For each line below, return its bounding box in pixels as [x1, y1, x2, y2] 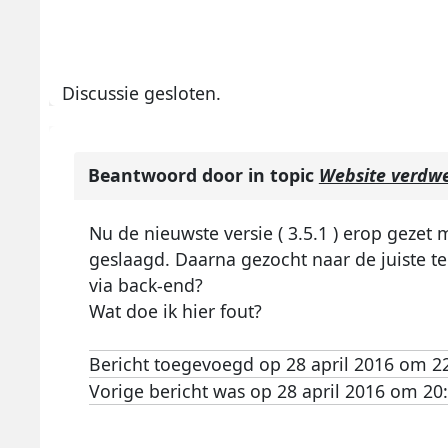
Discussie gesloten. [62, 80, 222, 105]
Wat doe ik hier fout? [88, 299, 262, 324]
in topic [247, 163, 319, 188]
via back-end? [88, 273, 203, 298]
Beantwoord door [87, 163, 248, 188]
